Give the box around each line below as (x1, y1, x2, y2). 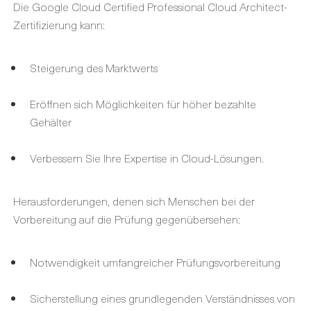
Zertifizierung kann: (13, 15, 105, 33)
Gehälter (30, 112, 72, 130)
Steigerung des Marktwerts (30, 58, 158, 76)
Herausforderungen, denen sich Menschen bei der (13, 192, 255, 209)
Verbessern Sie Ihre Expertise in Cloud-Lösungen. (30, 149, 264, 166)
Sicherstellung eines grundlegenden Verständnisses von (30, 289, 295, 306)
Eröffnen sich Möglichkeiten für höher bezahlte (30, 94, 256, 112)
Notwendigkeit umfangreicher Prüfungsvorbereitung (30, 253, 280, 270)
